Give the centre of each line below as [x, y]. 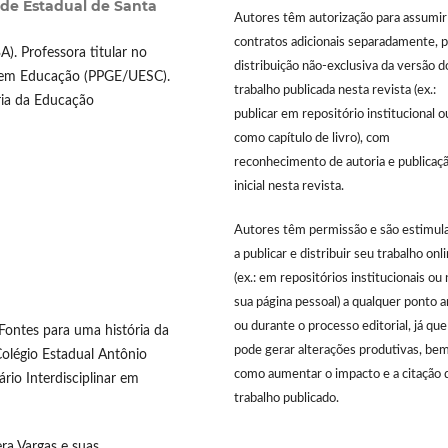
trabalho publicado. [286, 399]
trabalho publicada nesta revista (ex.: [335, 91]
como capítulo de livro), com [312, 139]
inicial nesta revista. [289, 187]
